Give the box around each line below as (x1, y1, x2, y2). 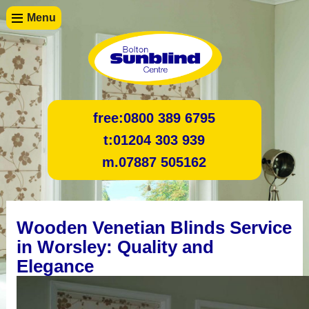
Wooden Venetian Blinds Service (16, 217, 292, 238)
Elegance (16, 255, 94, 277)
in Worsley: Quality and (16, 236, 214, 257)
